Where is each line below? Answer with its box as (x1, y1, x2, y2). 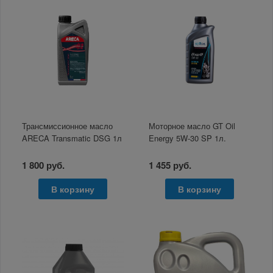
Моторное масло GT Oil (149, 119, 236, 132)
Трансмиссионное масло (22, 119, 113, 132)
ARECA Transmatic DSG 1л (22, 132, 122, 144)
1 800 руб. (22, 158, 65, 172)
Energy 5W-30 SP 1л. (149, 132, 227, 144)
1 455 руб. (149, 158, 192, 172)
